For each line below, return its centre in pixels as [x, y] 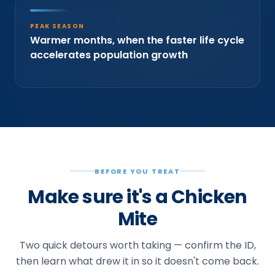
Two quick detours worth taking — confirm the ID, [137, 245]
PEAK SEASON [57, 26]
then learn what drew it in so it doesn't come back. [137, 261]
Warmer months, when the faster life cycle [137, 40]
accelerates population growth [109, 55]
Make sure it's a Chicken [137, 197]
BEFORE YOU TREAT [137, 171]
